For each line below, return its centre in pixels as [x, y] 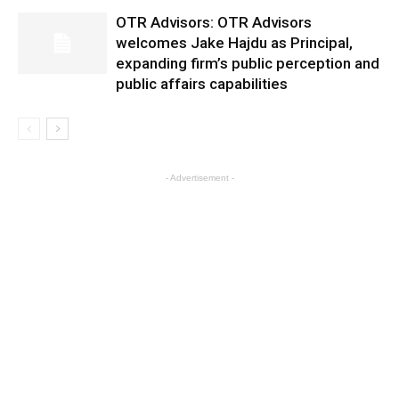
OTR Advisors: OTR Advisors [214, 22]
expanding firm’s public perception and [248, 63]
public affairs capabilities [202, 84]
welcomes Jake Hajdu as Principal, [234, 43]
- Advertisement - [199, 178]
